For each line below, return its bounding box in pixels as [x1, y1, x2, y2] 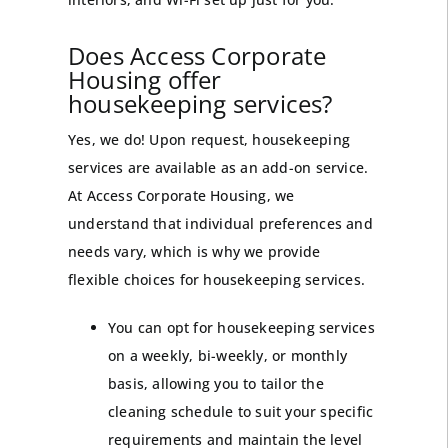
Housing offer [67, 63, 222, 97]
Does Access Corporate [67, 39, 327, 73]
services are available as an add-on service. [67, 158, 369, 178]
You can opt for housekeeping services [107, 318, 375, 338]
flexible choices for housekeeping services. [67, 270, 365, 290]
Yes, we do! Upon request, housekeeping [67, 130, 350, 150]
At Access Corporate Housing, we [67, 186, 295, 206]
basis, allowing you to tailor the [107, 374, 324, 394]
